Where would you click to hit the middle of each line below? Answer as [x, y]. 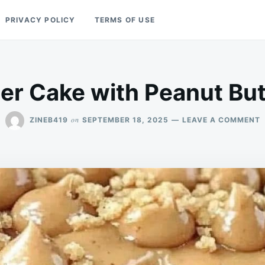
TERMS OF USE [125, 20]
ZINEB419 [49, 119]
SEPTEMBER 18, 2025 [125, 119]
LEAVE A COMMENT [221, 119]
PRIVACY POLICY [40, 20]
